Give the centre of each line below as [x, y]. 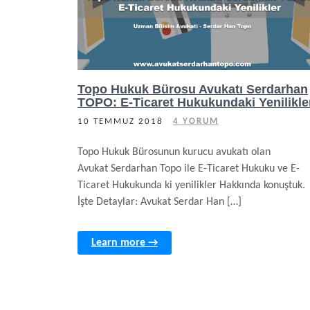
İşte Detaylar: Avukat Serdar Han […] [159, 202]
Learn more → [125, 243]
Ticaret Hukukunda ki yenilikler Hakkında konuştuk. [191, 185]
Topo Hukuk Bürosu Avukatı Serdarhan [193, 89]
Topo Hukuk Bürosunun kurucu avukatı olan [174, 152]
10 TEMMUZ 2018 [120, 121]
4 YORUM [196, 121]
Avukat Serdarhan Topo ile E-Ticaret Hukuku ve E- [189, 169]
